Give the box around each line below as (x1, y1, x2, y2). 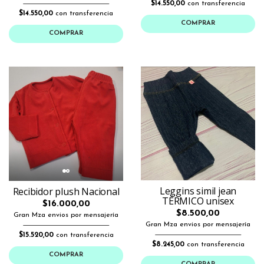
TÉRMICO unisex (161, 194, 235, 207)
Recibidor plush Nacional (12, 184, 120, 198)
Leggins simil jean (159, 184, 237, 197)
